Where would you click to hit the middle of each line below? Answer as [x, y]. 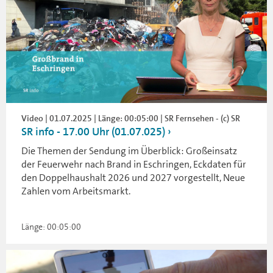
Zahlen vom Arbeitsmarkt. [76, 191]
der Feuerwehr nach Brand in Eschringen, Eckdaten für [134, 164]
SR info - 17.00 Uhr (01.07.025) [93, 131]
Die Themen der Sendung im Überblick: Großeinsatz [129, 151]
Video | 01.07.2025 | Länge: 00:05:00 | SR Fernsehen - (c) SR [131, 118]
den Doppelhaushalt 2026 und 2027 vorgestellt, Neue [133, 177]
